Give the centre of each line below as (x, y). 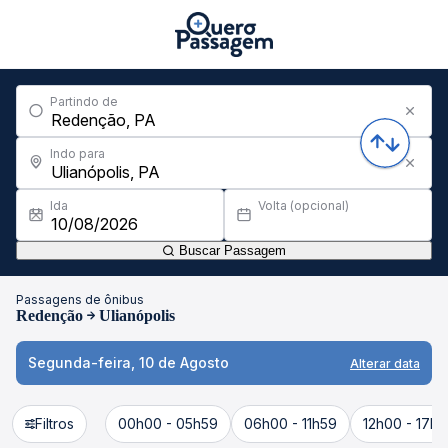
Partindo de (84, 101)
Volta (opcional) (303, 205)
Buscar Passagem (230, 250)
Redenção (49, 315)
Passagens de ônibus (80, 299)
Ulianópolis (137, 315)
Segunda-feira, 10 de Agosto (128, 362)
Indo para (77, 153)
